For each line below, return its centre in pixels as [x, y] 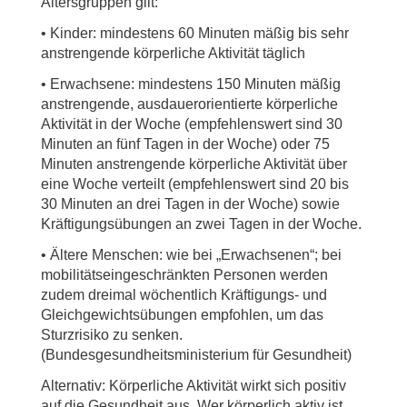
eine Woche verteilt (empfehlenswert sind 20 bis [195, 184]
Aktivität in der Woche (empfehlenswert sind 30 [192, 124]
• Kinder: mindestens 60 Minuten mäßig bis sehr [195, 33]
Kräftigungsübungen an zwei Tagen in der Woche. [201, 224]
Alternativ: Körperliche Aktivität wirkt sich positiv [194, 386]
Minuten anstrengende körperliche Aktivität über [194, 164]
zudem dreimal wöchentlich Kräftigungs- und [184, 295]
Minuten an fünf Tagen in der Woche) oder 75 [185, 144]
